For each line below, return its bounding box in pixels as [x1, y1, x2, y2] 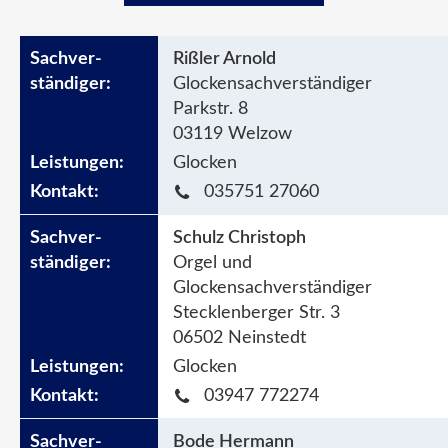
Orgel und [173, 253, 253, 272]
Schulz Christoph [173, 228, 307, 247]
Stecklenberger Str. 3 [173, 303, 341, 322]
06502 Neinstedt [173, 328, 307, 347]
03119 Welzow [173, 124, 293, 143]
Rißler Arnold [173, 49, 277, 68]
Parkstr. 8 [173, 99, 249, 118]
